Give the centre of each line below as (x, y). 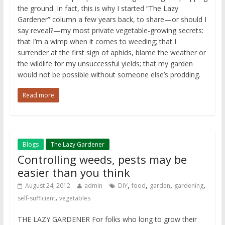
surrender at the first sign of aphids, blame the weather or (111, 53)
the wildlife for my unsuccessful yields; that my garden (105, 64)
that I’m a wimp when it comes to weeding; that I (97, 42)
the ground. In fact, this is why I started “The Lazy (98, 9)
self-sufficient (36, 198)
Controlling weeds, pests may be (102, 159)
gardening (189, 186)
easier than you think (74, 173)
